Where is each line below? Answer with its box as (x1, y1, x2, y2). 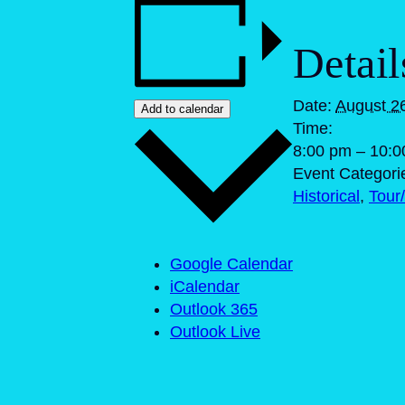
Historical (293, 186, 360, 205)
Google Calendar (170, 255, 293, 274)
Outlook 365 (170, 300, 258, 319)
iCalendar (170, 278, 240, 297)
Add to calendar (141, 102, 223, 117)
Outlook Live (170, 323, 260, 342)
